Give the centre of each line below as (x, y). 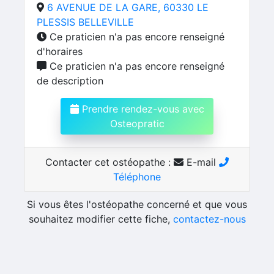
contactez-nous (209, 219)
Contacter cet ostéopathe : (109, 162)
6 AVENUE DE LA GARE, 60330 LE (128, 7)
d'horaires (60, 51)
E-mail (201, 162)
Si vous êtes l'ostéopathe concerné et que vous (137, 204)
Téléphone (137, 177)
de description (70, 81)
